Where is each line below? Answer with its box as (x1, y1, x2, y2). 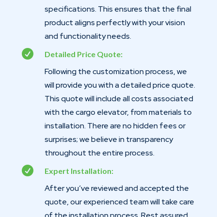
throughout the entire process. (44, 147, 155, 158)
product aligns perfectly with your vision (44, 17, 185, 28)
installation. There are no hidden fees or (44, 120, 186, 131)
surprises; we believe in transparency (44, 134, 173, 144)
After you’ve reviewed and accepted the (44, 183, 189, 193)
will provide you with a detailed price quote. (44, 79, 195, 90)
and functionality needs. (44, 31, 131, 41)
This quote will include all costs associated (44, 93, 193, 104)
